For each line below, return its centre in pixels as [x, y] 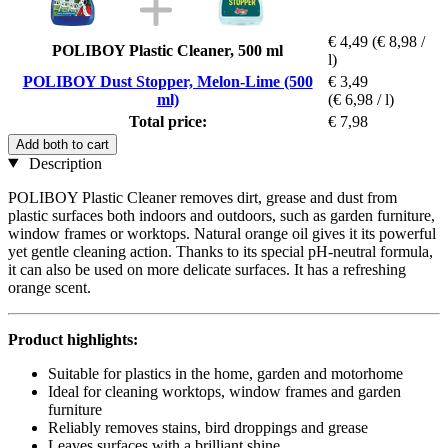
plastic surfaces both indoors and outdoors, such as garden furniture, [221, 215]
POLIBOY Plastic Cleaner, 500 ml [167, 50]
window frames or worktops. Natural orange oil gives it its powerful [222, 233]
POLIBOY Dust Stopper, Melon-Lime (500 [167, 81]
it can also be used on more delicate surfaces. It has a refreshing [207, 269]
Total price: [167, 121]
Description [63, 163]
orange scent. [49, 287]
